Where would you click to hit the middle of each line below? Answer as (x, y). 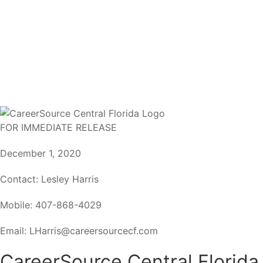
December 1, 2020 (44, 153)
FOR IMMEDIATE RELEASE (61, 127)
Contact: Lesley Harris (53, 179)
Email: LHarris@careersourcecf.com (82, 230)
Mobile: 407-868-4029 (55, 205)
